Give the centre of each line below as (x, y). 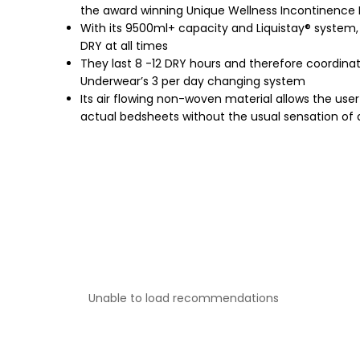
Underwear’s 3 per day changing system (193, 82)
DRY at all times (124, 46)
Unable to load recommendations (184, 299)
